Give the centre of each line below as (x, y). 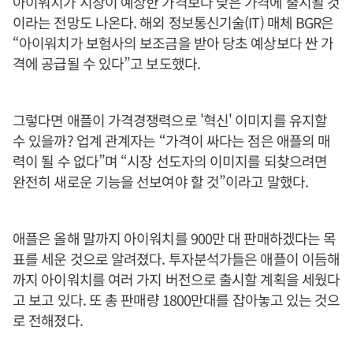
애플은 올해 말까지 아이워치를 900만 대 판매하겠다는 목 (175, 238)
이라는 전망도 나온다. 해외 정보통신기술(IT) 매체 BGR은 (173, 22)
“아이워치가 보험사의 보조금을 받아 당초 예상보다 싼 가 (173, 43)
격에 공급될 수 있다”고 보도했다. (106, 63)
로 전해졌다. (48, 320)
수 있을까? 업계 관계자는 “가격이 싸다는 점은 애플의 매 (172, 140)
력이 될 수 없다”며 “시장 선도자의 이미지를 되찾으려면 (170, 161)
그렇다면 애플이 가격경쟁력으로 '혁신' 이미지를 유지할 (170, 120)
